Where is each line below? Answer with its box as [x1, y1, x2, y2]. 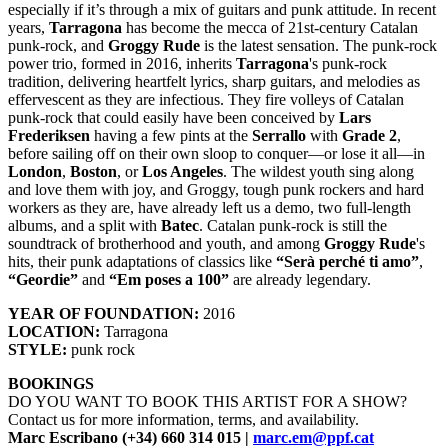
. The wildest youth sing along [223, 163, 414, 181]
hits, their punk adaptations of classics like [8, 253, 276, 271]
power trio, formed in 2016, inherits [8, 55, 236, 73]
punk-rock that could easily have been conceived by [8, 109, 339, 127]
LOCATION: [8, 323, 100, 341]
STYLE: [8, 341, 67, 359]
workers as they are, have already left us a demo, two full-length [8, 199, 411, 217]
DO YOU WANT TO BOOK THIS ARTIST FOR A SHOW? [8, 393, 407, 411]
